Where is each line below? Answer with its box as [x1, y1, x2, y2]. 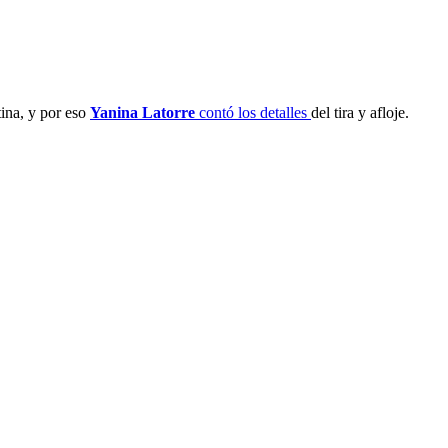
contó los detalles [199, 103, 311, 121]
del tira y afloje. [311, 103, 409, 121]
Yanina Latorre [90, 103, 199, 121]
